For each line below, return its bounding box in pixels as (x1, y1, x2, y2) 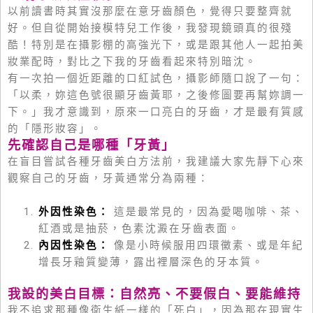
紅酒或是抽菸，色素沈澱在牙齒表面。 (38, 221, 240, 235)
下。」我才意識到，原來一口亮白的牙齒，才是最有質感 (8, 105, 305, 118)
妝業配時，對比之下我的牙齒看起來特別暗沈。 (8, 54, 257, 68)
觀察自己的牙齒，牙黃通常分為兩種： (8, 171, 210, 184)
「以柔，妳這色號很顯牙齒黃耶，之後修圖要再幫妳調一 (8, 88, 305, 101)
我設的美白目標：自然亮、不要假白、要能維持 (8, 286, 301, 301)
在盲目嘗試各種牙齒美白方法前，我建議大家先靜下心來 (8, 154, 305, 168)
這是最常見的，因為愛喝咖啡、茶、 (109, 205, 304, 218)
